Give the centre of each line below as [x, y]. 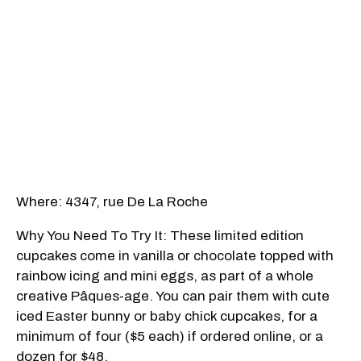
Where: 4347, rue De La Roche [112, 202]
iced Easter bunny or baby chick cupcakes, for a [167, 317]
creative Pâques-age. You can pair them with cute [173, 297]
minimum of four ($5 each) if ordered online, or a [170, 337]
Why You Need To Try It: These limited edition [160, 236]
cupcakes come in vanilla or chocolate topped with [175, 256]
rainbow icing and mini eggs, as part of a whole [165, 276]
